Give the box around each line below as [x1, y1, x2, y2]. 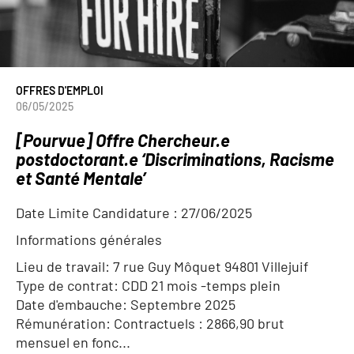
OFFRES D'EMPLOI [16, 84, 104, 97]
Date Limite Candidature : [16, 204, 181, 221]
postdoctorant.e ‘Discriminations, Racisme [16, 149, 334, 169]
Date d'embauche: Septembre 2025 [16, 296, 235, 313]
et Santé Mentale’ [16, 168, 145, 188]
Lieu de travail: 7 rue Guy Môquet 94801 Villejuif [16, 258, 308, 275]
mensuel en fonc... [16, 333, 130, 351]
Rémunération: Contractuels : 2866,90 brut [16, 314, 284, 332]
